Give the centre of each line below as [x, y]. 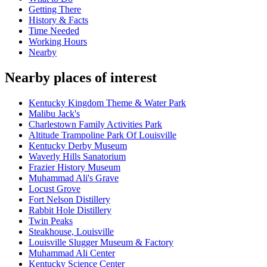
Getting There [55, 10]
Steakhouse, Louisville [71, 232]
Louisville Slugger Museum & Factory [101, 243]
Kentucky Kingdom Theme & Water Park [107, 103]
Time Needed [54, 31]
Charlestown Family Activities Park [95, 125]
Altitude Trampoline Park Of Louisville [103, 135]
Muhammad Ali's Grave [74, 178]
